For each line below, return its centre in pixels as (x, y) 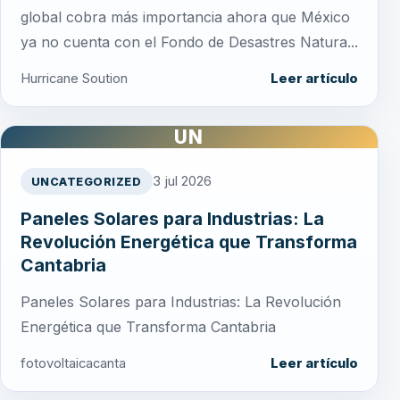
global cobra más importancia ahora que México (185, 17)
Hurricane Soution (74, 79)
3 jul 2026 (182, 182)
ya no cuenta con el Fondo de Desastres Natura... (189, 42)
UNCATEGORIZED (87, 181)
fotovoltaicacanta (73, 364)
